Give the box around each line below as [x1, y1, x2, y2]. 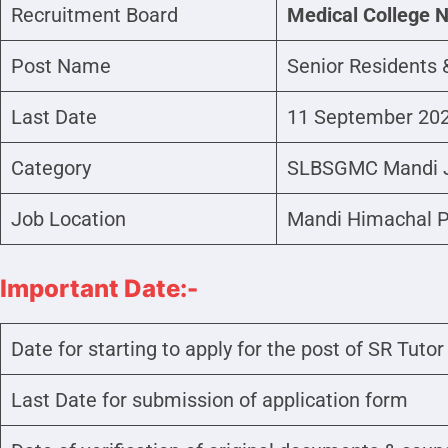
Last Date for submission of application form [11, 388, 408, 413]
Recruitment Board [11, 3, 178, 28]
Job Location [11, 207, 126, 232]
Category [11, 156, 91, 181]
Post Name [11, 54, 111, 79]
